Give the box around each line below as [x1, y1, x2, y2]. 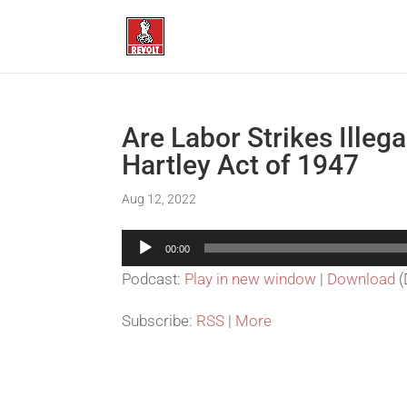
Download [327, 270, 396, 288]
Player [121, 253, 164, 272]
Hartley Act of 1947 [122, 149, 360, 181]
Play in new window [184, 270, 317, 288]
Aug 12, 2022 [122, 192, 197, 206]
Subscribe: [122, 312, 197, 330]
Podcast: [122, 270, 185, 288]
